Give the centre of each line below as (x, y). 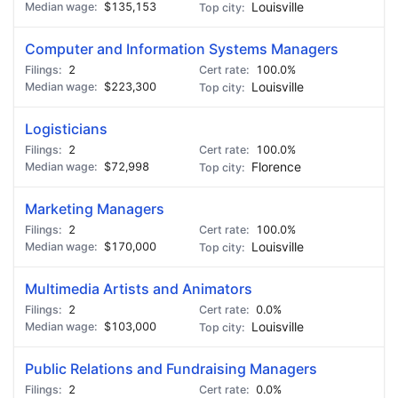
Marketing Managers (95, 209)
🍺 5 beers (203, 46)
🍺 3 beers (203, 10)
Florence (276, 167)
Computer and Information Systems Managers (182, 49)
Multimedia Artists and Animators (139, 289)
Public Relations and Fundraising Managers (171, 369)
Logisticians (66, 129)
